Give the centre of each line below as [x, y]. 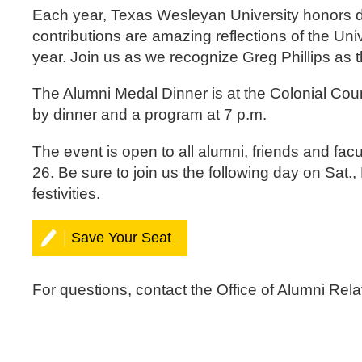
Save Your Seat [121, 237]
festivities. [66, 193]
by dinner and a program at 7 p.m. [149, 115]
